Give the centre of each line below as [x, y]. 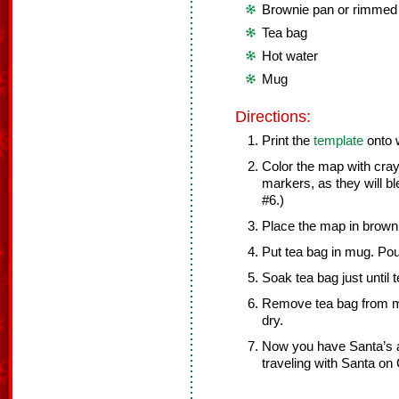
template [338, 141]
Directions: [273, 117]
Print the [288, 141]
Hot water [290, 56]
